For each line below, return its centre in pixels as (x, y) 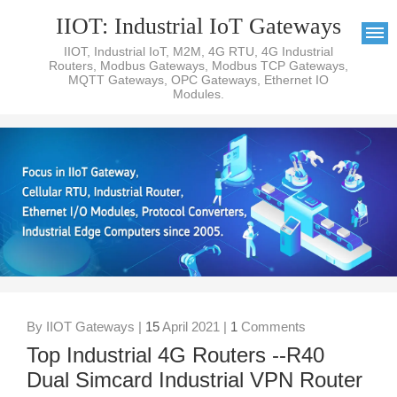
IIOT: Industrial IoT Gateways (198, 26)
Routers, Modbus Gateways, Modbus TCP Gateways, (198, 66)
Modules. (198, 94)
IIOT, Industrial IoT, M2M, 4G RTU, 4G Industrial (198, 51)
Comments (272, 327)
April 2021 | (195, 327)
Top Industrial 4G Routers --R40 (175, 355)
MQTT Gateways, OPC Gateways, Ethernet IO (198, 80)
